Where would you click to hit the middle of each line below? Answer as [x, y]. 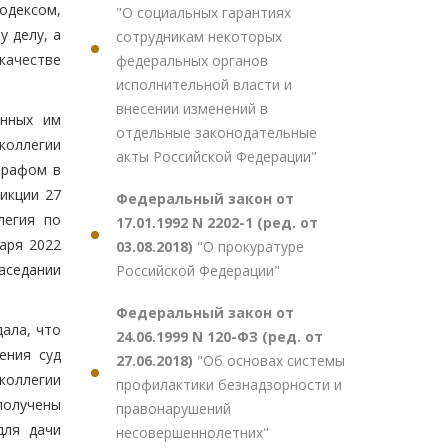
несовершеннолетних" [192, 432]
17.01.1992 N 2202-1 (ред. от [217, 222]
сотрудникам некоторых [199, 36]
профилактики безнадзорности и [229, 384]
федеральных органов [192, 60]
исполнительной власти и [204, 84]
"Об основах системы [271, 360]
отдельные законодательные [216, 132]
